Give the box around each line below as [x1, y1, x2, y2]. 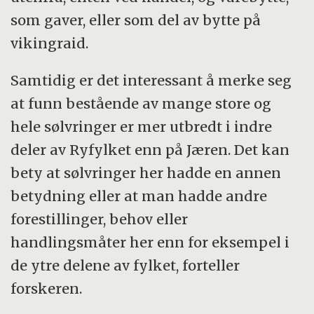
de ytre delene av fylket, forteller [11, 257, 240, 274]
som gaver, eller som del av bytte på [11, 11, 261, 29]
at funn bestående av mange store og [11, 95, 272, 112]
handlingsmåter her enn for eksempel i [11, 233, 290, 251]
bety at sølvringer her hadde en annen [11, 164, 282, 182]
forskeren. [11, 280, 83, 297]
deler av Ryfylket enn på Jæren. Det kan [11, 141, 290, 158]
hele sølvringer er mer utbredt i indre [11, 118, 273, 135]
